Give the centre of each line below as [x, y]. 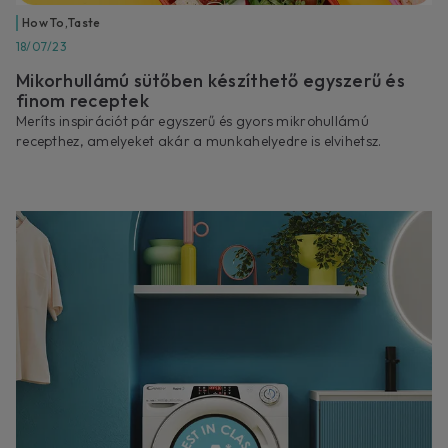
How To [43, 23]
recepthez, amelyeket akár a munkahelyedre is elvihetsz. [199, 141]
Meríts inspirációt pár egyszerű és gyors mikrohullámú [192, 121]
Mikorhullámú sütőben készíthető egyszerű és [211, 81]
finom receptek [82, 101]
